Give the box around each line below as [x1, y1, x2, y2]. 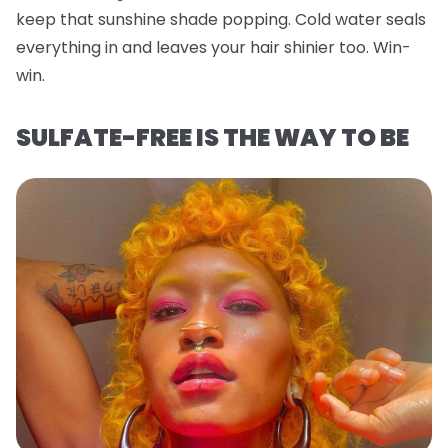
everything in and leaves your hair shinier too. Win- [16, 35, 411, 59]
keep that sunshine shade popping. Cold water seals [16, 7, 426, 31]
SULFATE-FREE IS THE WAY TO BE [16, 120, 409, 154]
